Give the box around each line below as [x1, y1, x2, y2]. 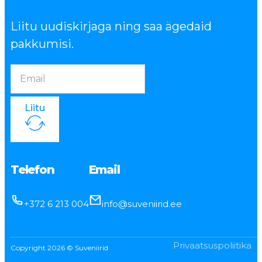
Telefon [11, 162, 54, 177]
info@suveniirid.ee [102, 198, 182, 209]
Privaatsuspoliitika [173, 240, 251, 251]
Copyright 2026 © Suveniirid [11, 243, 108, 252]
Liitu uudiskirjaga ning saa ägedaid [11, 19, 212, 34]
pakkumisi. [11, 37, 74, 51]
